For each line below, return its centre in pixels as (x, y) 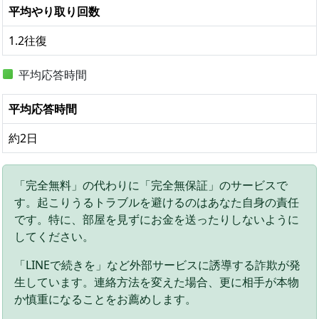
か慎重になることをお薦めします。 (105, 299)
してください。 (54, 236)
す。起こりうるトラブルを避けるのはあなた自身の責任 (157, 202)
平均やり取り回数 (54, 11)
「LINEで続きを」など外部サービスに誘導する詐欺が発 (157, 265)
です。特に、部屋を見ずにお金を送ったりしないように (157, 219)
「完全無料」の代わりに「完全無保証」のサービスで (151, 185)
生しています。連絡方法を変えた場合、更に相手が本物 (157, 282)
